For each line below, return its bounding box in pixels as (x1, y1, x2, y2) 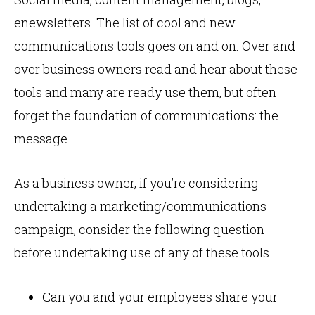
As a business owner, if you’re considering (14, 174, 259, 191)
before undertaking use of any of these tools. (14, 244, 272, 261)
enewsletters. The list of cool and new (14, 14, 236, 31)
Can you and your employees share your (42, 288, 278, 305)
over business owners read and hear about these (14, 60, 297, 77)
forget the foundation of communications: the (14, 107, 278, 124)
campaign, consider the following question (14, 221, 264, 238)
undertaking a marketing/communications (14, 198, 266, 214)
